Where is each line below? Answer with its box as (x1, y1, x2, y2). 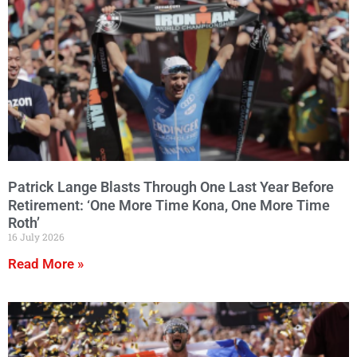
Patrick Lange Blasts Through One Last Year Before (8, 178, 334, 195)
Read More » (8, 256, 84, 273)
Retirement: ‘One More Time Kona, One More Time (8, 196, 330, 214)
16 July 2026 (8, 230, 65, 244)
